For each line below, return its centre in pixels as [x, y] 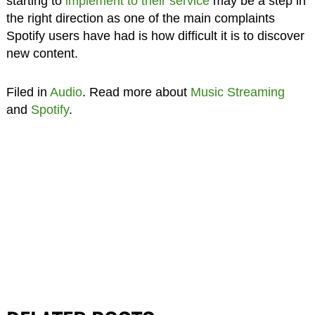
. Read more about [136, 92]
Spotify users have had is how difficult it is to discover [155, 36]
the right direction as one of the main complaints [140, 19]
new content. [42, 54]
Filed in [28, 92]
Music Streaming [237, 92]
